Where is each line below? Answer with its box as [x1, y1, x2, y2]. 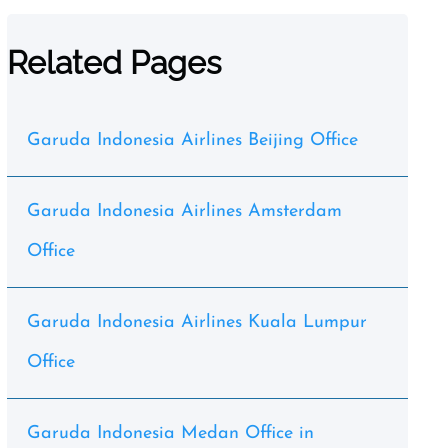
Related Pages [6, 44, 221, 81]
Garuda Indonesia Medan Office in [26, 424, 314, 443]
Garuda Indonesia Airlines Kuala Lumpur [26, 313, 367, 332]
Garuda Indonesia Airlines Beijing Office [26, 131, 358, 150]
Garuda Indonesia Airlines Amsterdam [26, 202, 342, 221]
